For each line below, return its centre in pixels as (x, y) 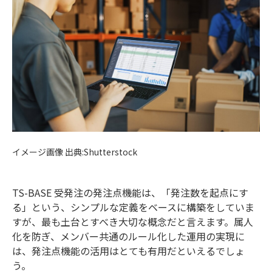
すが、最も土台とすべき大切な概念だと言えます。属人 (133, 222)
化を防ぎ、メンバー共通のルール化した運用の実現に (128, 236)
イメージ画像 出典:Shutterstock (75, 152)
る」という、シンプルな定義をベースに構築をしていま (133, 207)
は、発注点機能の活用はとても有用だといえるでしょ (128, 251)
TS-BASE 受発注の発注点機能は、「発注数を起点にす (130, 193)
